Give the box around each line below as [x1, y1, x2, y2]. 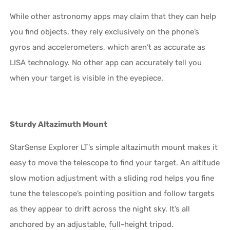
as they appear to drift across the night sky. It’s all [10, 204, 190, 214]
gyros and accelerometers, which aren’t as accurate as [10, 42, 206, 52]
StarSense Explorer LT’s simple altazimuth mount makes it [10, 142, 218, 152]
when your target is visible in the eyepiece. [10, 73, 164, 83]
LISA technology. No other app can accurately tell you [10, 57, 202, 67]
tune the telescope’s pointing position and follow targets [10, 188, 215, 198]
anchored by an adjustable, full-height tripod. [10, 219, 174, 229]
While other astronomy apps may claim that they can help [10, 11, 217, 21]
